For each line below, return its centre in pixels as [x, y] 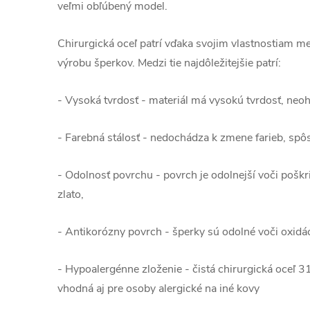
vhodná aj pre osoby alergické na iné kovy [158, 289]
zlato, [71, 194]
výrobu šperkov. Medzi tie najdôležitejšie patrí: [169, 63]
